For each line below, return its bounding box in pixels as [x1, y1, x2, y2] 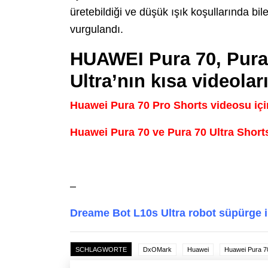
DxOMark [143, 246, 172, 254]
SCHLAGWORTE [75, 246, 127, 254]
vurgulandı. [70, 23, 123, 36]
